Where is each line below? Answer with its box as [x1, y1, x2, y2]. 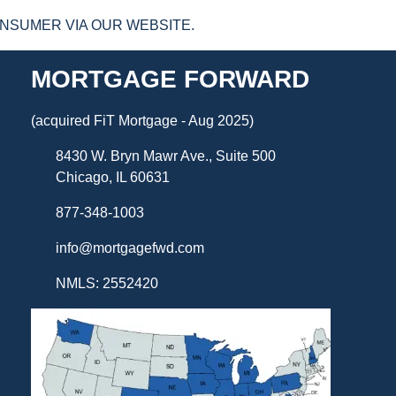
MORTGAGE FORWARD [30, 65, 309, 93]
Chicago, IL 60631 [55, 170, 170, 186]
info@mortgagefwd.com [55, 240, 204, 256]
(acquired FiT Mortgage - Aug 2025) [30, 113, 254, 129]
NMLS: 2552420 [55, 276, 158, 292]
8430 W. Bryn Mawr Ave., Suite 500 [55, 148, 276, 164]
